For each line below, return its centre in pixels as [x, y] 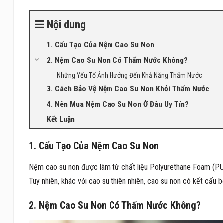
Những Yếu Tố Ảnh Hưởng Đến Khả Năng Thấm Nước [129, 75]
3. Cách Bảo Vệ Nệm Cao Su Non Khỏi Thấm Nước [128, 88]
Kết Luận [60, 119]
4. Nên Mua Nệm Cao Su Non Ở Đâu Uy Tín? [117, 104]
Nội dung [66, 24]
